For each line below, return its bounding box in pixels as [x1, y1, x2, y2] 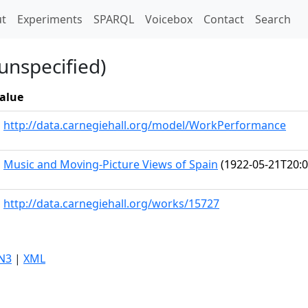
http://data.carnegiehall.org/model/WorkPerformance [3, 118, 286, 133]
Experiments [17, 12, 82, 27]
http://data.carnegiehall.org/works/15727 [3, 196, 219, 211]
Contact [203, 12, 244, 27]
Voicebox [145, 12, 192, 27]
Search [255, 12, 291, 27]
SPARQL [93, 12, 134, 27]
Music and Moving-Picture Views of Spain [3, 157, 218, 172]
